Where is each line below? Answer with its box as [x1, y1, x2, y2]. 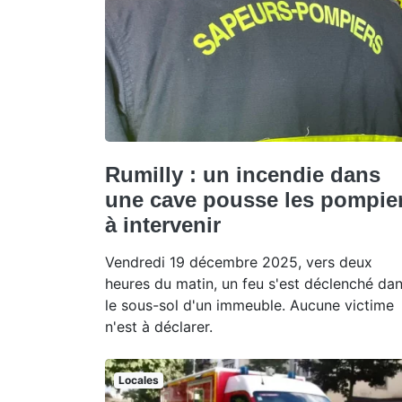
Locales [118, 373, 159, 388]
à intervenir [105, 213, 221, 238]
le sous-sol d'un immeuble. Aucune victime [105, 296, 394, 315]
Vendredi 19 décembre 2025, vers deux [105, 253, 372, 272]
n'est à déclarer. [105, 318, 213, 336]
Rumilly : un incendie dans [105, 162, 380, 188]
